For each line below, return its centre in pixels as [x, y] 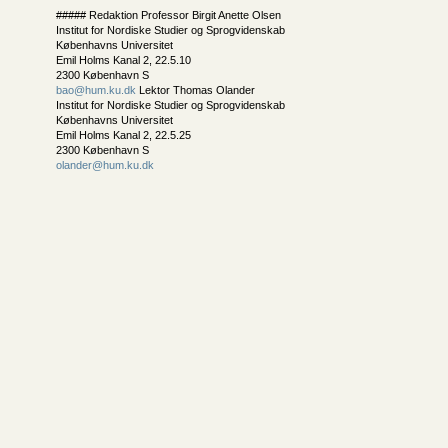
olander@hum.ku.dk [105, 165]
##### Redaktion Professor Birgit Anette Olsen [168, 15]
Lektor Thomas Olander [195, 90]
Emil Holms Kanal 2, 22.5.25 [123, 135]
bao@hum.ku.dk [96, 90]
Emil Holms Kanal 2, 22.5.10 [123, 60]
